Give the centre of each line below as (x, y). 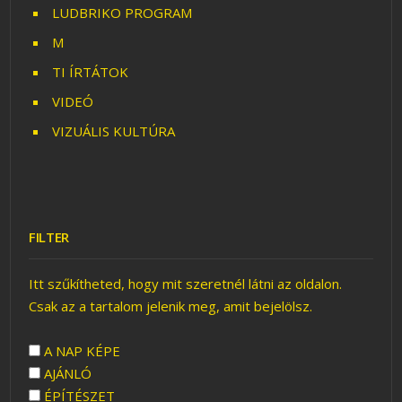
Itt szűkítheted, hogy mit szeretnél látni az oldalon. (186, 284)
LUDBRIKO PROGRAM (122, 13)
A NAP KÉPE (81, 351)
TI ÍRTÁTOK (91, 72)
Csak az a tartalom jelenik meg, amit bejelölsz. (171, 306)
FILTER (49, 237)
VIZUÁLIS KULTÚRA (114, 131)
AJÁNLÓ (66, 374)
